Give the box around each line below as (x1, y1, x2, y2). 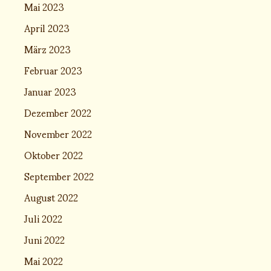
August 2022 (24, 182, 78, 211)
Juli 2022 (24, 203, 62, 232)
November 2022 (24, 119, 92, 148)
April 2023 (24, 13, 70, 42)
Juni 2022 (24, 224, 65, 253)
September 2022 (24, 161, 94, 190)
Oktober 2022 (24, 140, 83, 169)
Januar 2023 (24, 76, 76, 105)
